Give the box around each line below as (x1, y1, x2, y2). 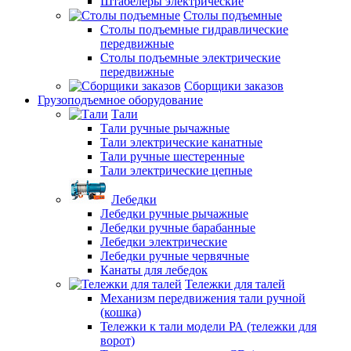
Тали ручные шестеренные (100, 150, 244, 163)
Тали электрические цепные (100, 164, 252, 177)
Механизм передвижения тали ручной (100, 291, 306, 305)
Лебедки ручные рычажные (100, 207, 248, 220)
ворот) (100, 334, 135, 347)
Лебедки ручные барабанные (100, 221, 255, 234)
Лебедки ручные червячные (100, 249, 249, 262)
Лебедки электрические (100, 235, 227, 248)
